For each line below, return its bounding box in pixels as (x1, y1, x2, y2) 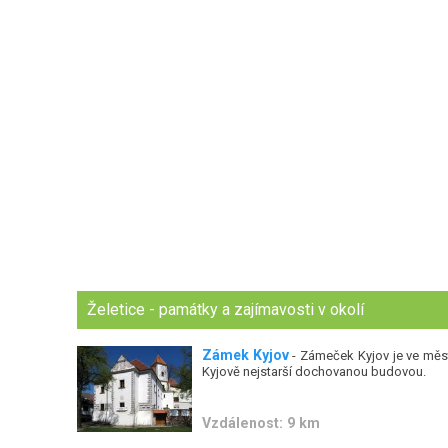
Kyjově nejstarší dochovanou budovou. (201, 364, 426, 379)
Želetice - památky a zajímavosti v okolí (87, 300, 365, 319)
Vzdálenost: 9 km (201, 414, 320, 431)
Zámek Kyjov (201, 347, 289, 363)
